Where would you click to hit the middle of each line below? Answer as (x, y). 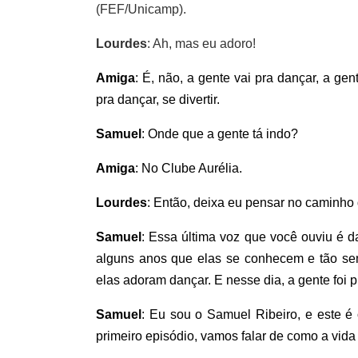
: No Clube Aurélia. (189, 168)
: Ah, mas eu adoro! (201, 43)
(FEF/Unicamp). (141, 9)
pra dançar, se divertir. (158, 99)
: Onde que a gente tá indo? (220, 133)
